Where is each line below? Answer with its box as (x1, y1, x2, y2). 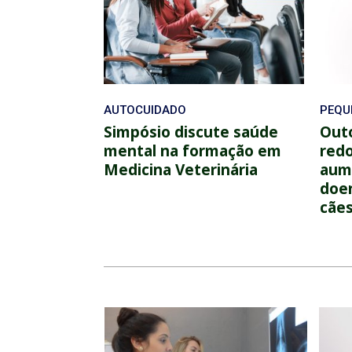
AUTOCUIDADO (104, 102, 186, 117)
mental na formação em (104, 140, 281, 161)
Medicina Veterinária (104, 159, 262, 180)
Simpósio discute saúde (104, 121, 278, 142)
